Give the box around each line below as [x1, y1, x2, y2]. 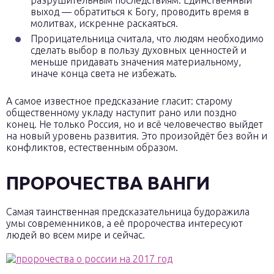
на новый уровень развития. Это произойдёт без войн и [6, 130, 267, 141]
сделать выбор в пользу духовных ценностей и [31, 45, 246, 56]
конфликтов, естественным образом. [6, 142, 178, 153]
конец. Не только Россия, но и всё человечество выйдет [6, 119, 263, 130]
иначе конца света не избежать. [31, 68, 177, 79]
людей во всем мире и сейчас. [6, 229, 145, 240]
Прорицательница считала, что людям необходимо [31, 33, 264, 44]
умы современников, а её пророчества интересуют [6, 218, 243, 229]
